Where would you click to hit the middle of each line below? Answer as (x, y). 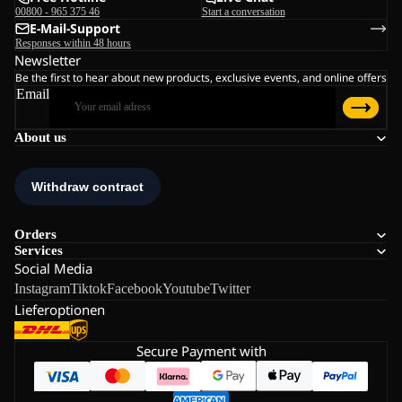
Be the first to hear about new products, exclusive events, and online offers (201, 78)
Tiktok (88, 289)
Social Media (53, 269)
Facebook (135, 289)
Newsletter (48, 61)
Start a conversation (243, 12)
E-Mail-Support (75, 29)
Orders (35, 235)
